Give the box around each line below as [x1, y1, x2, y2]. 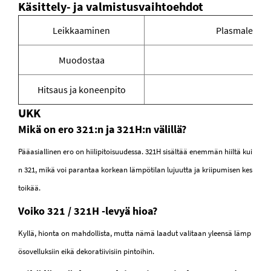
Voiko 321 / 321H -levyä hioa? [18, 204, 157, 218]
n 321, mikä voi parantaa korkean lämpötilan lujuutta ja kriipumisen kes [18, 165, 252, 175]
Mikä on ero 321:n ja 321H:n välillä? [18, 122, 186, 137]
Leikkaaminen [53, 24, 110, 37]
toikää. [18, 183, 41, 194]
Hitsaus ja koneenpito [37, 83, 126, 96]
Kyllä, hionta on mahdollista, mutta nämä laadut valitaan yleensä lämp [18, 228, 251, 239]
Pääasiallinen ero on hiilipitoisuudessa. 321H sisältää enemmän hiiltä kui [18, 146, 252, 157]
